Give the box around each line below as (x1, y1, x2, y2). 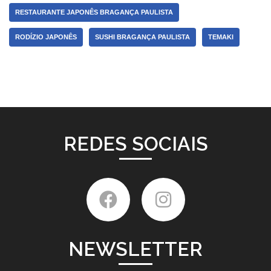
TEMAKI (208, 33, 233, 41)
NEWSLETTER (68, 238, 203, 260)
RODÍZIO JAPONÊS (15, 33, 77, 41)
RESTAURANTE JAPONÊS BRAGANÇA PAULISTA (15, 8, 173, 16)
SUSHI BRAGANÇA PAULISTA (95, 33, 190, 41)
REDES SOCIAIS (63, 132, 208, 155)
